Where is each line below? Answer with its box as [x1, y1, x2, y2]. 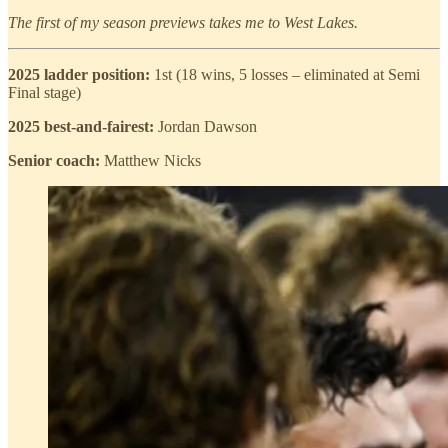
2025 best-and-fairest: [8, 117, 154, 135]
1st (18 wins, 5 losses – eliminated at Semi [154, 65, 420, 83]
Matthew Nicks [100, 151, 201, 169]
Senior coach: [8, 151, 100, 169]
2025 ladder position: [8, 65, 154, 83]
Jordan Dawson [154, 117, 257, 135]
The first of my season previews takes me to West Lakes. [8, 13, 358, 31]
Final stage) [8, 83, 81, 101]
